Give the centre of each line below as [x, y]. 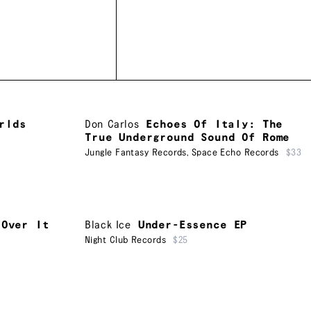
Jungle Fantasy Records [136, 153]
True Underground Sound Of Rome [187, 138]
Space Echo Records [235, 153]
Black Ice [108, 225]
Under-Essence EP [193, 225]
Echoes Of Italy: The [215, 125]
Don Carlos [112, 125]
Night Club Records [126, 240]
